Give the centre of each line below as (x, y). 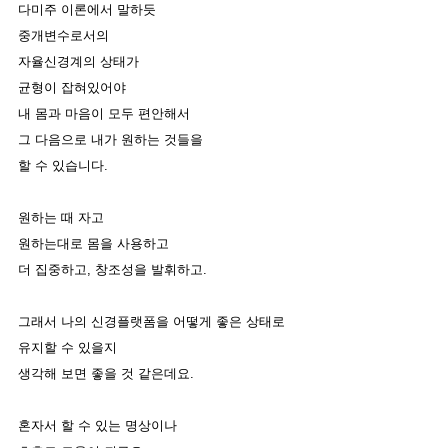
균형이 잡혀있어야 (72, 88)
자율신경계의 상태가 (80, 62)
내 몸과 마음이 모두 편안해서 (104, 114)
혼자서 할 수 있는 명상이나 (97, 426)
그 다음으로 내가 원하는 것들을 (110, 140)
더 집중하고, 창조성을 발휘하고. (114, 270)
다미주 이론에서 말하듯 (87, 10)
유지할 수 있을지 (67, 348)
